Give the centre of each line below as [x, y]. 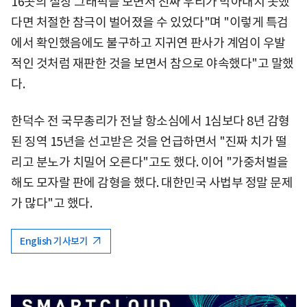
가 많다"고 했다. [51, 203]
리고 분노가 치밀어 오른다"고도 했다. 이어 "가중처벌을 [150, 162]
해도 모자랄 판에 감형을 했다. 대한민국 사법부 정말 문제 [152, 182]
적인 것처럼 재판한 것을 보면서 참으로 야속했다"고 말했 [152, 63]
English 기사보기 [55, 241]
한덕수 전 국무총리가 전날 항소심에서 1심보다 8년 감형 [150, 121]
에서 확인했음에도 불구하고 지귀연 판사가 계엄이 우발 [148, 42]
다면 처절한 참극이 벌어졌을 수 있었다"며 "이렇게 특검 [150, 22]
